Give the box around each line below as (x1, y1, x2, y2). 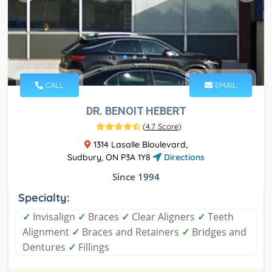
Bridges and (189, 225, 246, 239)
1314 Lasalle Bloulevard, (91, 139, 188, 151)
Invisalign (30, 210, 78, 224)
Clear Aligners (129, 210, 197, 224)
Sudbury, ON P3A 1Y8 (67, 152, 153, 163)
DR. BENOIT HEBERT (86, 104, 186, 118)
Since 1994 (112, 171, 160, 183)
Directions (161, 152, 205, 163)
